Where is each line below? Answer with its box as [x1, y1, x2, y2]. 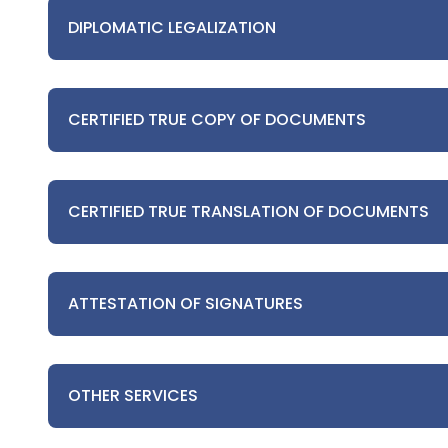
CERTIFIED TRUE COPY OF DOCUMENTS [68, 108, 366, 131]
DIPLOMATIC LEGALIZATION [68, 16, 276, 39]
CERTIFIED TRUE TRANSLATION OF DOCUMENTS [68, 200, 429, 223]
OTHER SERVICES [68, 384, 198, 407]
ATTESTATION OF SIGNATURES [68, 292, 303, 315]
